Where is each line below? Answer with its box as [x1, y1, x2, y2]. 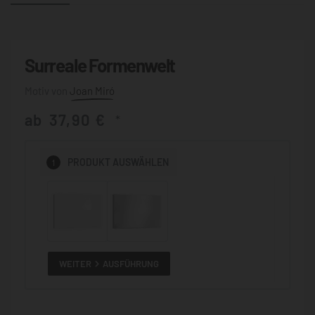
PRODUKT [67, 156, 111, 169]
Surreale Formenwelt [25, 54, 176, 76]
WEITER [59, 257, 92, 269]
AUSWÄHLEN [112, 156, 169, 169]
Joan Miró [70, 84, 115, 97]
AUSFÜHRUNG [103, 257, 160, 269]
